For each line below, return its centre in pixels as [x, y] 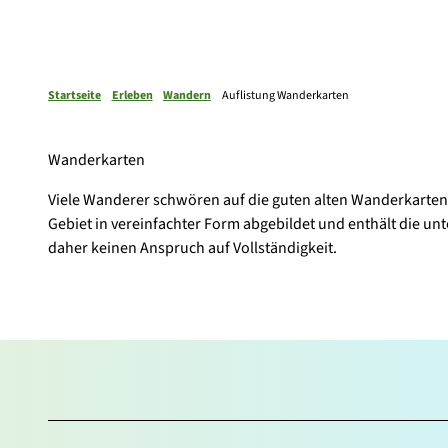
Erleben [132, 95]
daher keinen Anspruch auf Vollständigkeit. [192, 247]
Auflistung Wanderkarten [285, 95]
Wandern [187, 95]
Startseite [74, 95]
